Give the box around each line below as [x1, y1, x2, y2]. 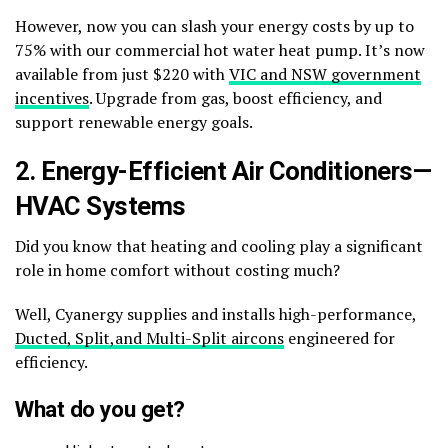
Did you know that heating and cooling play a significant [15, 235, 423, 258]
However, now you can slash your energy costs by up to [15, 15, 414, 38]
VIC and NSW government [229, 63, 421, 86]
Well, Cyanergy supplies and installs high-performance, [15, 303, 416, 326]
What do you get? [15, 396, 185, 423]
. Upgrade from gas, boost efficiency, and [89, 87, 382, 110]
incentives [15, 87, 89, 110]
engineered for [284, 327, 395, 350]
